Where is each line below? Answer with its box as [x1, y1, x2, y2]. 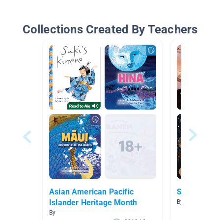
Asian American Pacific [49, 187, 134, 197]
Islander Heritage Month [49, 198, 137, 208]
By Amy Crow [177, 198, 214, 206]
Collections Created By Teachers [22, 23, 198, 37]
